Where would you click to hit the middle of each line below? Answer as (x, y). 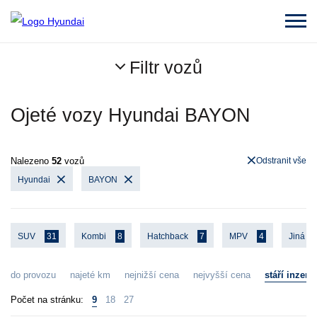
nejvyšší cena (222, 275)
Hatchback (169, 236)
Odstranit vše (281, 161)
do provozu (33, 275)
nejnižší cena (152, 275)
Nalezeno (31, 161)
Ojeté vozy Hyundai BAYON (131, 115)
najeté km (90, 275)
